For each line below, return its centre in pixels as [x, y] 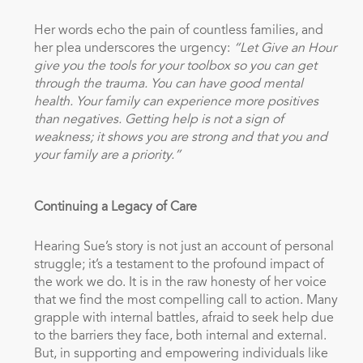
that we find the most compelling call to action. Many [186, 301]
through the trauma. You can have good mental [168, 84]
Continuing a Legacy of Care [115, 207]
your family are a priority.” [107, 156]
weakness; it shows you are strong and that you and [180, 138]
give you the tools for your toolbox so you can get [175, 66]
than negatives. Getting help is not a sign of [158, 120]
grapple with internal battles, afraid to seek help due [184, 318]
